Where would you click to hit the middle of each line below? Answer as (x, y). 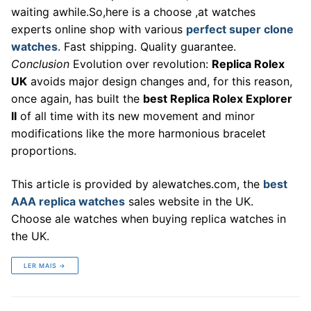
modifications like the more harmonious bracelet (138, 134)
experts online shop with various (99, 30)
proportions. (44, 151)
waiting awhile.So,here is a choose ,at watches (133, 12)
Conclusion (40, 64)
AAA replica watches (68, 202)
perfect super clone (240, 30)
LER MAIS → (45, 266)
